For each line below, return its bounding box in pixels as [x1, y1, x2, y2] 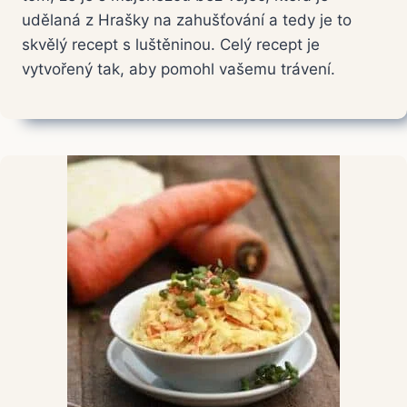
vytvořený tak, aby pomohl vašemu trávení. [22, 60, 335, 79]
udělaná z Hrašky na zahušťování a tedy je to [22, 11, 352, 30]
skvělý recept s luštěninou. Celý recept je [22, 35, 320, 55]
